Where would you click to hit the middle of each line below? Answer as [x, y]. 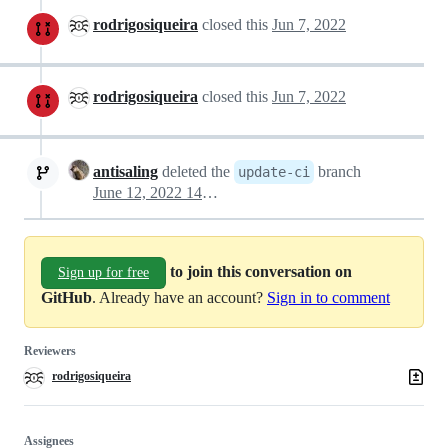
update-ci [274, 171]
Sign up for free [103, 272]
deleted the [196, 171]
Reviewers [50, 350]
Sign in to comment [328, 297]
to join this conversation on [261, 271]
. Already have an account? [179, 297]
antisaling [125, 171]
